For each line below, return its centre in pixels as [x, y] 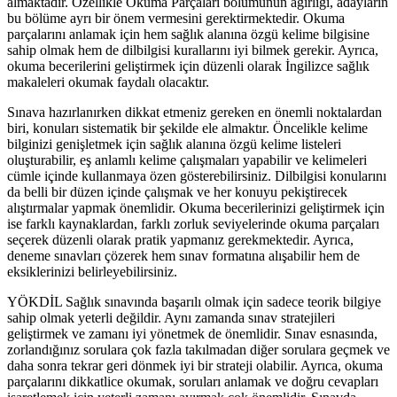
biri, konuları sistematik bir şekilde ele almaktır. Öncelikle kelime [187, 128]
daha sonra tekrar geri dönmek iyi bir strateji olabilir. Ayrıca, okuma [195, 365]
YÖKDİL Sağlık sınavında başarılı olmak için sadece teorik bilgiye [194, 301]
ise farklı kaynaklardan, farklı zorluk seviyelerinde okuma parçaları [193, 223]
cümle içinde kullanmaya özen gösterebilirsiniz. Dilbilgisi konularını [197, 175]
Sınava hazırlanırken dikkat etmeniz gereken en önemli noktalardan [195, 112]
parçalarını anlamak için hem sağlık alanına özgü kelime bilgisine [188, 34]
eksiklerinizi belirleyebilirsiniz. [92, 271]
